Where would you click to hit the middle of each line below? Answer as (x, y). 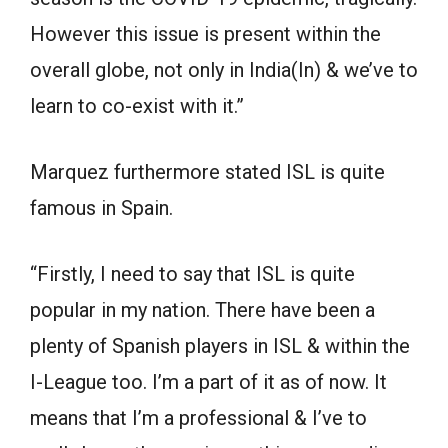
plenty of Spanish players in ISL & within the (220, 346)
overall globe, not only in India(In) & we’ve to (224, 70)
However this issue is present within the (205, 34)
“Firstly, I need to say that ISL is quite (192, 274)
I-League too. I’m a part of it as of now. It (208, 382)
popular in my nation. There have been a (202, 310)
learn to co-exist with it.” (137, 106)
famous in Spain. (101, 208)
